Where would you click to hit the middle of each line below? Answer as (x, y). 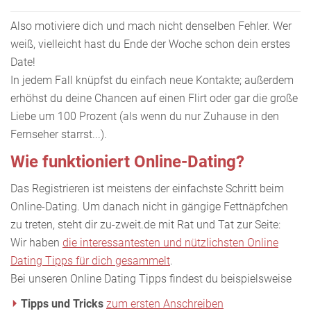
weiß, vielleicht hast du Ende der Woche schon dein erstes (150, 44)
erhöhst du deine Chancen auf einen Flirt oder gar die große (154, 98)
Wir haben (36, 242)
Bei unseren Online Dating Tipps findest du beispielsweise (151, 278)
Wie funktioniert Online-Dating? (127, 161)
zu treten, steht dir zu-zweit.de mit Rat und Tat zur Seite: (147, 224)
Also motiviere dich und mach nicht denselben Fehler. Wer (151, 26)
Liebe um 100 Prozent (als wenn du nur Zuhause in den (145, 116)
